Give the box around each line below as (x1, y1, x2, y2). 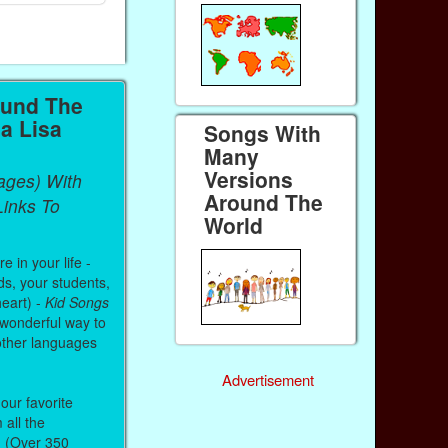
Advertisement (221, 368, 314, 390)
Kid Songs (45, 291, 110, 312)
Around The (204, 187, 324, 218)
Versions (204, 164, 294, 195)
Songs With (204, 118, 322, 149)
